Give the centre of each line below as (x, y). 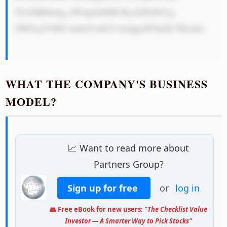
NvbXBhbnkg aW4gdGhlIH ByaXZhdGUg (95, 12)
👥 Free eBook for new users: (97, 210)
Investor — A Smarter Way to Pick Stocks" (128, 221)
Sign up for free (104, 188)
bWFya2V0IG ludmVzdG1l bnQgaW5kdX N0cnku (110, 28)
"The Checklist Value (176, 210)
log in (187, 188)
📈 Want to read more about (128, 148)
